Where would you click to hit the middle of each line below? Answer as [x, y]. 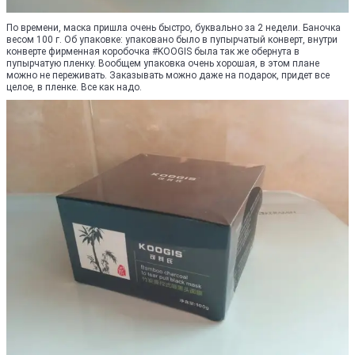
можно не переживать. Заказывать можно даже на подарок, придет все [168, 75]
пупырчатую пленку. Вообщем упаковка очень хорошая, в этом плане [163, 63]
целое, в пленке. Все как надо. [74, 87]
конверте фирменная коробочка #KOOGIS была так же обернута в [153, 52]
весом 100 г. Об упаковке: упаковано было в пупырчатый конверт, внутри [172, 40]
